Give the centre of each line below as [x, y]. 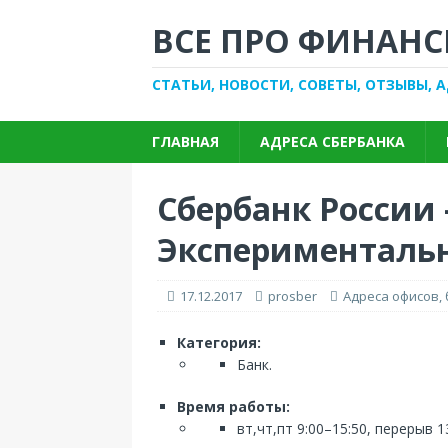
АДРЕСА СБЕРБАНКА [332, 141]
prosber [292, 296]
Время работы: [233, 406]
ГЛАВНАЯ [185, 141]
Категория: [219, 342]
